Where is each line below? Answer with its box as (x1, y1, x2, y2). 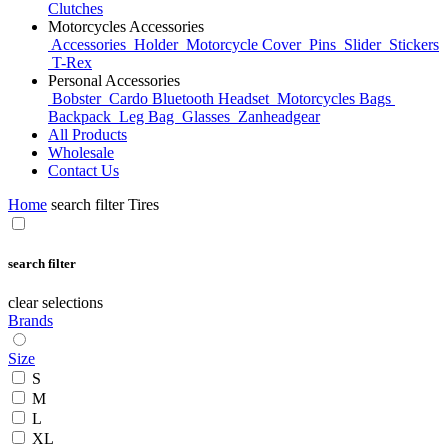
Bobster (48, 89, 105, 107)
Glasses (178, 107, 234, 125)
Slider (340, 35, 385, 53)
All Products (48, 125, 127, 143)
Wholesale (48, 143, 114, 161)
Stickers (385, 35, 439, 53)
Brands (8, 311, 53, 329)
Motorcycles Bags (273, 89, 395, 107)
